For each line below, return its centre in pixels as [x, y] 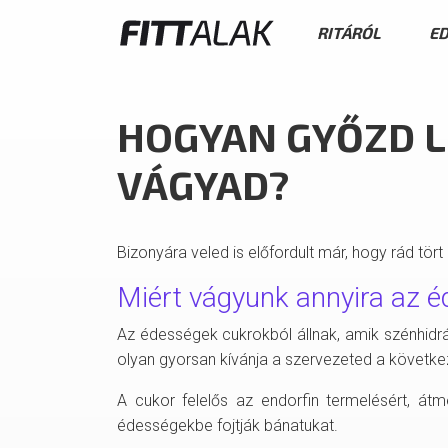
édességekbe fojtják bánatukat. [227, 425]
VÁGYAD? [203, 184]
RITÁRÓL [349, 32]
